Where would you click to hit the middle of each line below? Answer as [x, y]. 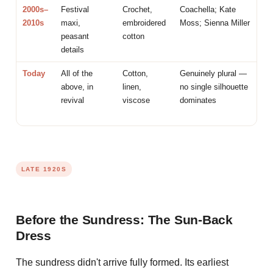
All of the [77, 73]
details [73, 49]
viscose [136, 100]
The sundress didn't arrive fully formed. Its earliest [122, 262]
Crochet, [138, 9]
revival [73, 100]
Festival [75, 9]
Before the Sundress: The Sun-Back [125, 220]
